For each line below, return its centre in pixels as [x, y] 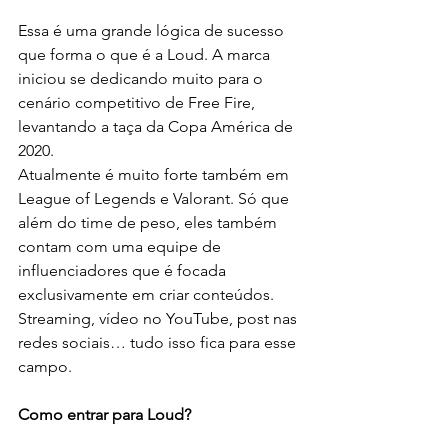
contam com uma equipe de [121, 246]
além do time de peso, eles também [149, 222]
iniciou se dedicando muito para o [142, 78]
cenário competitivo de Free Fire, [138, 102]
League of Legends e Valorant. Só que [155, 198]
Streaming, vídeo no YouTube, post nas [159, 318]
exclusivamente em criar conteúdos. [148, 294]
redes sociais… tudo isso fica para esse [159, 342]
